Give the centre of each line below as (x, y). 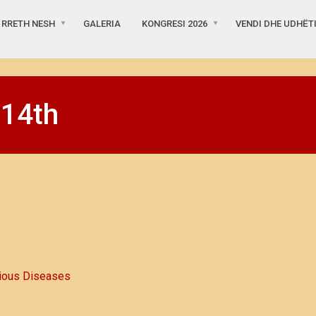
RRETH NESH (28, 24)
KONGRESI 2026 (175, 24)
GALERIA (102, 24)
